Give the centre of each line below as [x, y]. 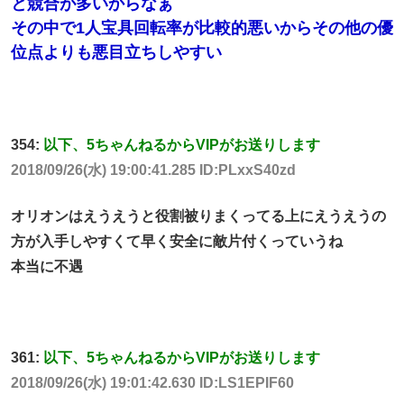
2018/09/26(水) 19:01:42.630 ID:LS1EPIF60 [152, 382]
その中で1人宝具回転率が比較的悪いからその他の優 [202, 28]
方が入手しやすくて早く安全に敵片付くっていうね [177, 241]
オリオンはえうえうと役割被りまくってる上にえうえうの [198, 216]
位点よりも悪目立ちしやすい [116, 52]
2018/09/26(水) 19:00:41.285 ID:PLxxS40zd [153, 170]
